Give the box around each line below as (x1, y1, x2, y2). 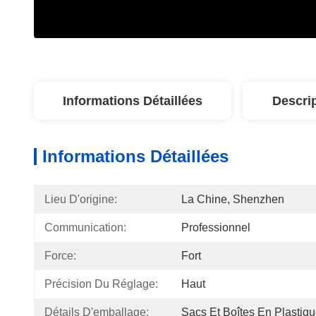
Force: (44, 250, 76, 262)
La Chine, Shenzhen (181, 193, 284, 205)
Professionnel (181, 221, 250, 233)
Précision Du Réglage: (44, 278, 158, 290)
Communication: (44, 221, 126, 233)
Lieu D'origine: (44, 193, 117, 205)
